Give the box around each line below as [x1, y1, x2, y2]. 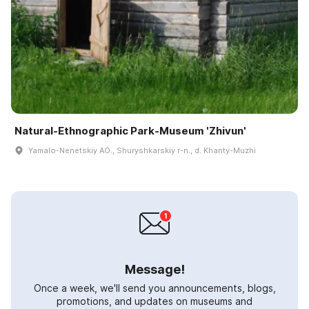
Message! [124, 262, 185, 277]
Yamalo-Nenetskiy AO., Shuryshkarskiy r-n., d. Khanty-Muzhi [28, 146, 256, 156]
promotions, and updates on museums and [57, 295, 252, 308]
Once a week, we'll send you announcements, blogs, [33, 282, 276, 295]
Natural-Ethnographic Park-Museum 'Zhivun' [14, 124, 246, 138]
